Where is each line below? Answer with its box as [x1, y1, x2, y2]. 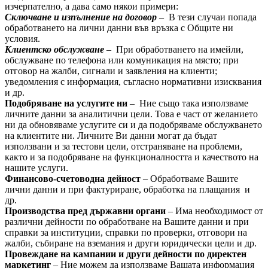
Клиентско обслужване [5, 44, 106, 54]
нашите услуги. [5, 163, 68, 173]
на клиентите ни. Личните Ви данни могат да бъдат [5, 130, 217, 141]
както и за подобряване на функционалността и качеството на [5, 152, 258, 162]
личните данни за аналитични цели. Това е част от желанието [5, 109, 258, 119]
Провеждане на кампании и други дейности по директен [5, 249, 246, 259]
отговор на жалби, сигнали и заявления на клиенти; [5, 66, 217, 76]
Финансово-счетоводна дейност [5, 173, 143, 184]
